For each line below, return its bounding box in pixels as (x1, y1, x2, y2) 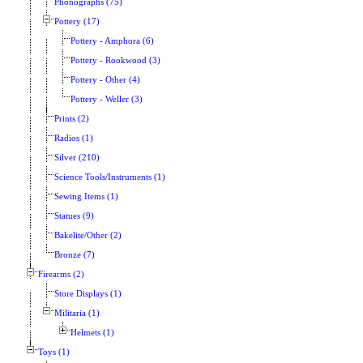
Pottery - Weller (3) (70, 95, 143, 105)
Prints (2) (54, 114, 89, 124)
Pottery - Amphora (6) (70, 36, 154, 46)
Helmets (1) (70, 328, 114, 338)
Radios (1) (54, 134, 93, 143)
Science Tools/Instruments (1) (54, 173, 165, 182)
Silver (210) (54, 153, 100, 163)
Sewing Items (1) (54, 192, 118, 202)
